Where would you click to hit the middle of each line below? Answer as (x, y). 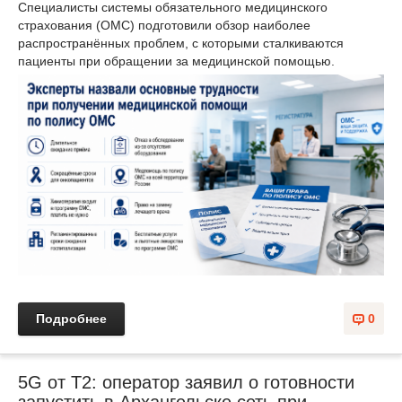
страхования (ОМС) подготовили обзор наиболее (164, 26)
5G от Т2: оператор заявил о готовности (186, 383)
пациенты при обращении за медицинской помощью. (176, 61)
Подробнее (71, 319)
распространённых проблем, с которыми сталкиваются (181, 44)
